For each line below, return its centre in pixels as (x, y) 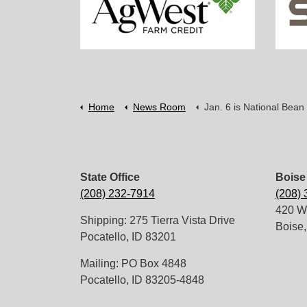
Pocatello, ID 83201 (128, 236)
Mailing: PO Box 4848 (133, 263)
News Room (159, 107)
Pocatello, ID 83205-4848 (142, 280)
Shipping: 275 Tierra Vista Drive (158, 220)
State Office (110, 177)
